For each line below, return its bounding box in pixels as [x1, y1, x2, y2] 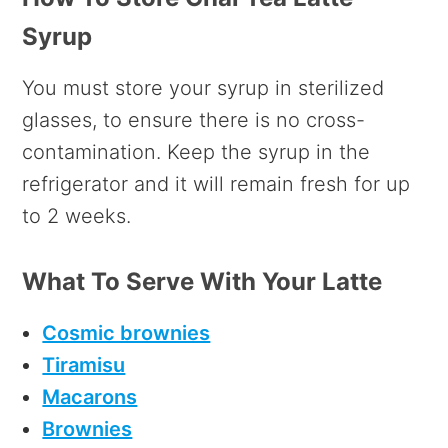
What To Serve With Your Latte [22, 267, 383, 297]
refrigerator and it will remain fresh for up [22, 172, 411, 197]
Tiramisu [42, 353, 126, 378]
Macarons [42, 385, 138, 410]
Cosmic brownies [42, 321, 211, 346]
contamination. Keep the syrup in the [22, 140, 371, 165]
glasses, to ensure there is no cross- [22, 108, 366, 133]
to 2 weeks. [22, 204, 132, 229]
